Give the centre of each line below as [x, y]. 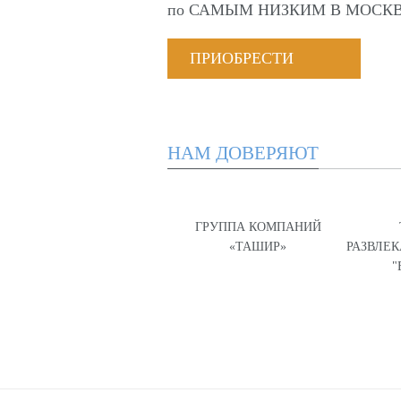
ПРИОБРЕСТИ [242, 58]
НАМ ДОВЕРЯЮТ [243, 154]
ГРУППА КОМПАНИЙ [258, 226]
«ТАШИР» [258, 246]
